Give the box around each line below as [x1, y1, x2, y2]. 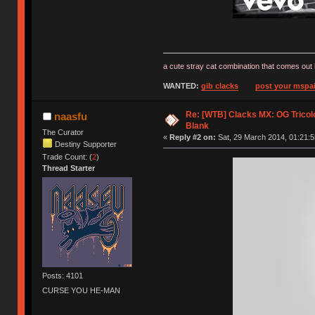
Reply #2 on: [169, 132, 216, 141]
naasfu [53, 110, 87, 122]
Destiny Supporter [55, 139, 117, 148]
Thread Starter [42, 163, 96, 172]
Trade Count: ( [42, 152, 93, 161]
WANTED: [162, 81, 201, 90]
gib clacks [200, 81, 238, 90]
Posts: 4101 [42, 271, 84, 280]
